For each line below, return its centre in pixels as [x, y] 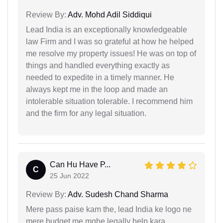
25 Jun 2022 [69, 175]
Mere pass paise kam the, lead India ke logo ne [109, 209]
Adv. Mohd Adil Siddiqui [109, 14]
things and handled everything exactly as [98, 65]
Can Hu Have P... [80, 164]
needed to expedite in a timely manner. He [100, 77]
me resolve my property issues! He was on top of [111, 53]
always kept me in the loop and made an [97, 89]
